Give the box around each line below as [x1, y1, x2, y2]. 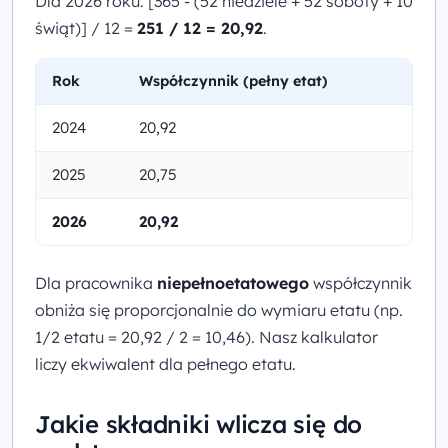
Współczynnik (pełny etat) [139, 71, 328, 90]
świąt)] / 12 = [35, 17, 137, 38]
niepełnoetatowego [157, 272, 309, 293]
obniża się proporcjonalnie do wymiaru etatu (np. [35, 299, 403, 320]
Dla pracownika [35, 272, 157, 293]
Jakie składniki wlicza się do [35, 408, 363, 439]
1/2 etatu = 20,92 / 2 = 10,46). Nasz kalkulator [35, 326, 378, 347]
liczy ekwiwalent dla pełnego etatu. [35, 353, 296, 374]
